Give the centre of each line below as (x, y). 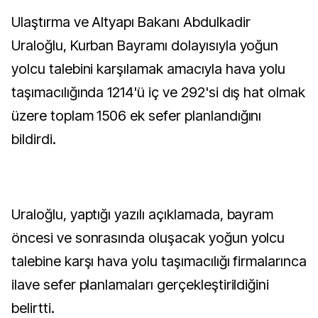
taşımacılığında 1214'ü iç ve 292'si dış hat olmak (159, 92)
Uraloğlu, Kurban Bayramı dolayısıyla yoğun (145, 45)
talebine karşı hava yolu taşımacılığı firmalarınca (159, 261)
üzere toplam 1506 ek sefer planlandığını (137, 116)
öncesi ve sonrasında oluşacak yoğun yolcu (148, 238)
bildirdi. (34, 139)
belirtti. (33, 308)
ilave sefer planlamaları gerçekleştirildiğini (141, 285)
